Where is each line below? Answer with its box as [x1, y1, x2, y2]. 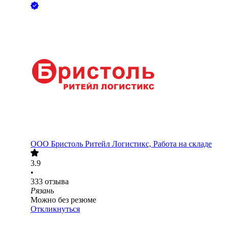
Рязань [31, 186, 54, 195]
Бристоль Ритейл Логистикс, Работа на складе [51, 139, 212, 149]
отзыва [45, 177, 69, 186]
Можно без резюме [31, 195, 96, 205]
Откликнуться [31, 205, 80, 214]
